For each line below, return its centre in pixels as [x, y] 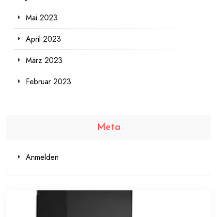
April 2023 [43, 39]
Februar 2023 [48, 81]
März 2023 [44, 60]
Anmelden [42, 157]
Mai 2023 [42, 17]
